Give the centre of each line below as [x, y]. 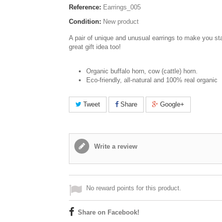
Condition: [85, 22]
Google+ [171, 104]
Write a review [115, 146]
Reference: [85, 7]
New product [121, 22]
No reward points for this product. [134, 188]
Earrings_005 [122, 7]
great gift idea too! [95, 47]
